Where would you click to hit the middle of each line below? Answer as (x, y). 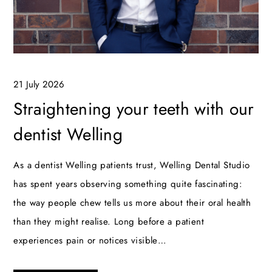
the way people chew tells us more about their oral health (132, 202)
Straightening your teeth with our (134, 109)
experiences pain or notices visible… (90, 240)
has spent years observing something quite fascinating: (128, 184)
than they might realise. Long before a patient (109, 221)
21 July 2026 (39, 84)
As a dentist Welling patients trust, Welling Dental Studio (132, 165)
